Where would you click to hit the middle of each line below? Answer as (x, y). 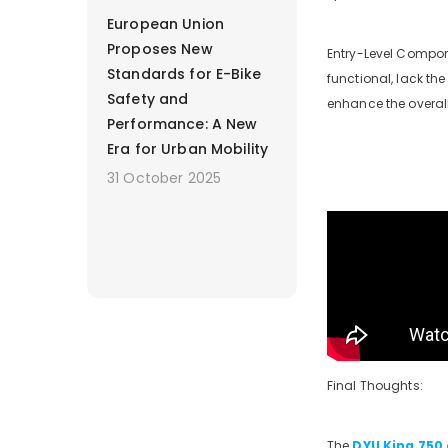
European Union (165, 23)
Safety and (148, 98)
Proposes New (160, 48)
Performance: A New (182, 123)
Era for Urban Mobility (188, 148)
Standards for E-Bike (184, 73)
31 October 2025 (164, 177)
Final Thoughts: (375, 385)
